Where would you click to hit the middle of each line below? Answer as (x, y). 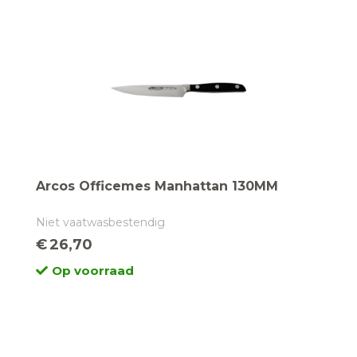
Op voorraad (93, 271)
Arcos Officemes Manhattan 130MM (157, 186)
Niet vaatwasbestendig (100, 222)
